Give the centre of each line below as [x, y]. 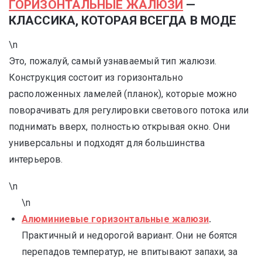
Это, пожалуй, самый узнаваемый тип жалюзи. [113, 61]
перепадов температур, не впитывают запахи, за [130, 252]
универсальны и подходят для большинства [107, 143]
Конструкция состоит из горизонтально [96, 77]
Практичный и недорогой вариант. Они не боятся [130, 235]
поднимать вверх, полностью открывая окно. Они [120, 127]
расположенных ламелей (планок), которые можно [123, 94]
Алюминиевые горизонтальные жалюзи [116, 219]
